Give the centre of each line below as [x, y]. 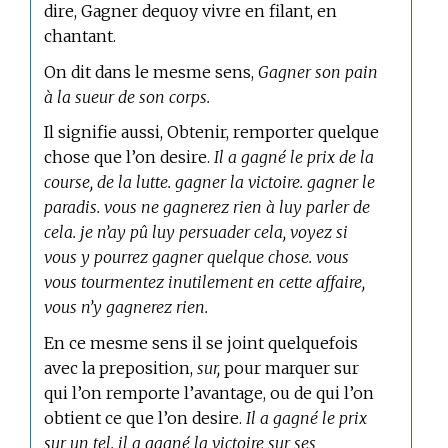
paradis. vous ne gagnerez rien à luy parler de [207, 207]
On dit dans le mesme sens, [151, 71]
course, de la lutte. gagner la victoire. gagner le [210, 182]
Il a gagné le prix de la [294, 157]
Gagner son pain [318, 71]
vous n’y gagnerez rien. [126, 307]
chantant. [80, 35]
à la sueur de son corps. [127, 96]
